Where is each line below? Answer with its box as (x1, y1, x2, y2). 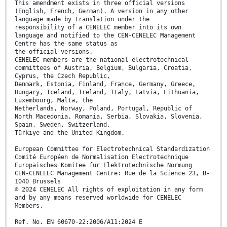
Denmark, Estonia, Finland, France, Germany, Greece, (15, 81, 196, 88)
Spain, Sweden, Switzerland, (15, 121, 110, 129)
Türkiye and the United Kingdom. (15, 129, 125, 137)
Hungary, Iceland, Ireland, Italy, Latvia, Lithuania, (15, 89, 199, 96)
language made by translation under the (15, 16, 149, 23)
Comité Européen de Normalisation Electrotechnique (15, 154, 188, 161)
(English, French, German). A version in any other (15, 8, 188, 15)
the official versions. (15, 48, 93, 56)
